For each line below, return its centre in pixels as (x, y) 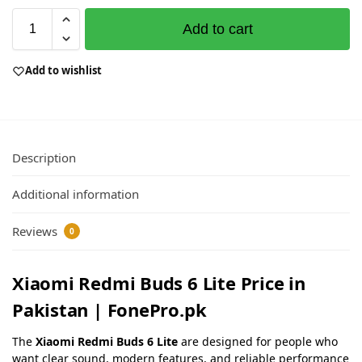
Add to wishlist (63, 71)
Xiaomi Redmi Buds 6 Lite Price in (159, 282)
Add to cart (217, 29)
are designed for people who (258, 341)
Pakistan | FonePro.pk (109, 309)
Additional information (76, 194)
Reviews (36, 231)
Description (44, 158)
